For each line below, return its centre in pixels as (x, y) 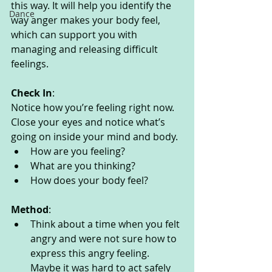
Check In (32, 93)
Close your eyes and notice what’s (89, 122)
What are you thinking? (84, 166)
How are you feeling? (78, 151)
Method (30, 210)
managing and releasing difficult (86, 49)
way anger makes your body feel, (87, 20)
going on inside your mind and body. (96, 137)
